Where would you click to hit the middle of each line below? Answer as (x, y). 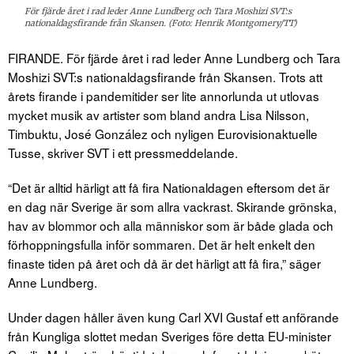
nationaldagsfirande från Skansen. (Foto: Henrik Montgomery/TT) (161, 23)
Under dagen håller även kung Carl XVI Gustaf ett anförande (173, 316)
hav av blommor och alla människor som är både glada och (171, 225)
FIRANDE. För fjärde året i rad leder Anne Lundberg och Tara (174, 57)
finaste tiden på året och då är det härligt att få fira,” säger (164, 263)
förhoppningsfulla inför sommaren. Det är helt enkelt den (162, 244)
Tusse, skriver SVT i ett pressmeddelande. (123, 152)
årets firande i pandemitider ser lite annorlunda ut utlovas (164, 95)
